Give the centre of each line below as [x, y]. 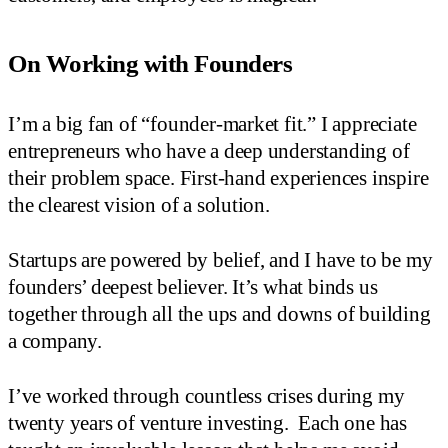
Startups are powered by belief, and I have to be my [220, 259]
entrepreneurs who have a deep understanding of [209, 150]
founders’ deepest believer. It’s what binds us [193, 286]
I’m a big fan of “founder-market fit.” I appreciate [212, 123]
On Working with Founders [150, 63]
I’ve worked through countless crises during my [206, 395]
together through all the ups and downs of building [219, 313]
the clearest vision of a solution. [139, 204]
